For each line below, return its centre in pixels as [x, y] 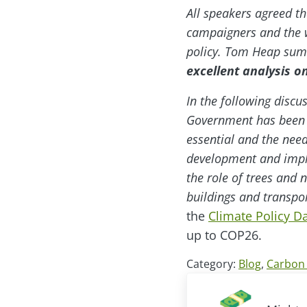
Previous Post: [227, 281]
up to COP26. [224, 235]
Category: [212, 263]
